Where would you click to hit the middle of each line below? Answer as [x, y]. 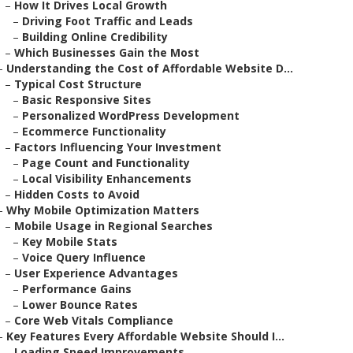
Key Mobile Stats [70, 242]
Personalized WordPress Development [131, 115]
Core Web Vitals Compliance [94, 320]
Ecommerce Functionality [94, 131]
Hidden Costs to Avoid [77, 194]
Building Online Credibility [95, 37]
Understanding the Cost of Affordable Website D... [150, 68]
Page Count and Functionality [106, 163]
